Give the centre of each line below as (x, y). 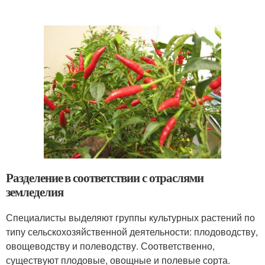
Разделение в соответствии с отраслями (105, 177)
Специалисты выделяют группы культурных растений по (130, 217)
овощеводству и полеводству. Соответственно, (110, 245)
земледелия (35, 191)
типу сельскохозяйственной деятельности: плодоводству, (132, 231)
